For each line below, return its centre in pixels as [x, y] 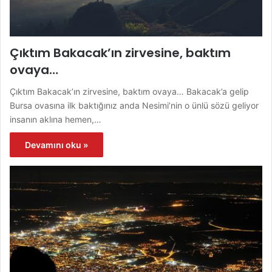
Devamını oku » [56, 144]
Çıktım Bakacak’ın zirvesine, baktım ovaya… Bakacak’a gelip [129, 91]
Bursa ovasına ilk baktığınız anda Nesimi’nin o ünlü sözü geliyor [134, 105]
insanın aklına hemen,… [56, 119]
